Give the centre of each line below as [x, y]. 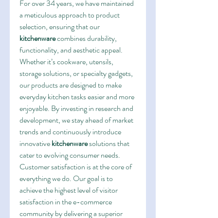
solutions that [109, 143]
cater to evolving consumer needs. [70, 155]
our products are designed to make [71, 85]
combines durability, [86, 38]
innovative [36, 143]
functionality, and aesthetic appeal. [71, 50]
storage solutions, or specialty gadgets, [76, 73]
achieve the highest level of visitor [69, 190]
